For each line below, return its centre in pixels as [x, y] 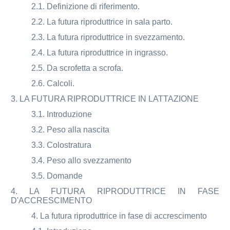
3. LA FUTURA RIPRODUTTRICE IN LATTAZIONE [105, 99]
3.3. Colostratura [62, 145]
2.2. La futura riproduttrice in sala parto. [102, 22]
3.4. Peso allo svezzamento [82, 160]
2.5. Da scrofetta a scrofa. [78, 68]
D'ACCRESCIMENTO [52, 200]
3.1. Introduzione [62, 114]
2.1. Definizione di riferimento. [86, 6]
